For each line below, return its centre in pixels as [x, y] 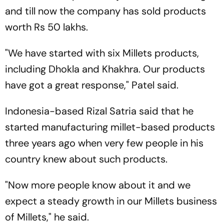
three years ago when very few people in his [104, 143]
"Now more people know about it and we [98, 185]
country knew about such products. [86, 159]
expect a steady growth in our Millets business [111, 201]
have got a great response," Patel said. [92, 85]
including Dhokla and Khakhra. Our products [105, 69]
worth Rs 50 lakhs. [46, 27]
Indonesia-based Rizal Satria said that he [99, 111]
